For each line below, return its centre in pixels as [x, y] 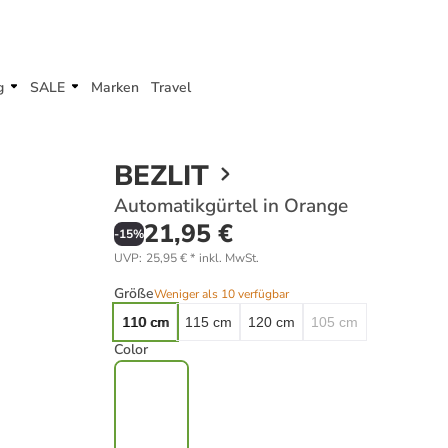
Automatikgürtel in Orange [231, 206]
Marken [115, 87]
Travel [171, 87]
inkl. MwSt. [229, 258]
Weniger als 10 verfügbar [221, 294]
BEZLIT [161, 176]
